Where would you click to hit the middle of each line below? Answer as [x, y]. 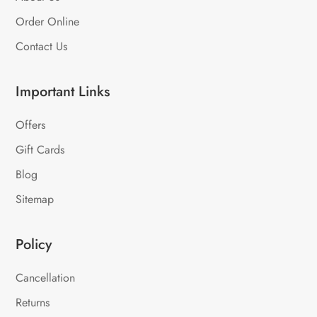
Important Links [63, 92]
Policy [34, 245]
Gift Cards [40, 150]
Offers [31, 125]
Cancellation [46, 278]
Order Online [48, 22]
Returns [33, 303]
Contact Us [42, 47]
